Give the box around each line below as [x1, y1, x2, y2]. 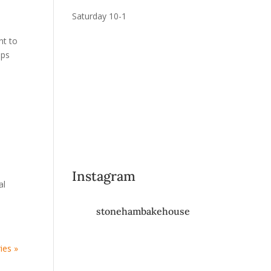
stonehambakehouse [96, 205, 190, 217]
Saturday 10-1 [72, 10, 127, 22]
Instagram [72, 168, 136, 184]
